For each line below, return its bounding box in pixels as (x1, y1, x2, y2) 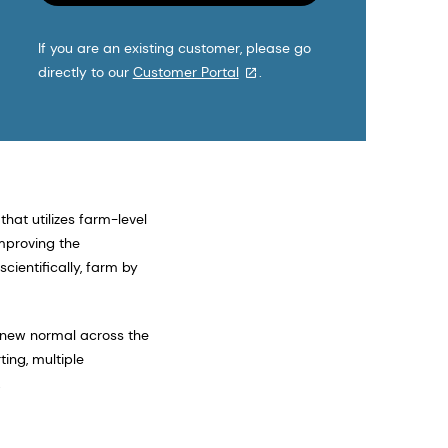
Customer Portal (132, 63, 239, 81)
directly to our (37, 63, 133, 81)
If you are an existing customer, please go (37, 39, 311, 57)
